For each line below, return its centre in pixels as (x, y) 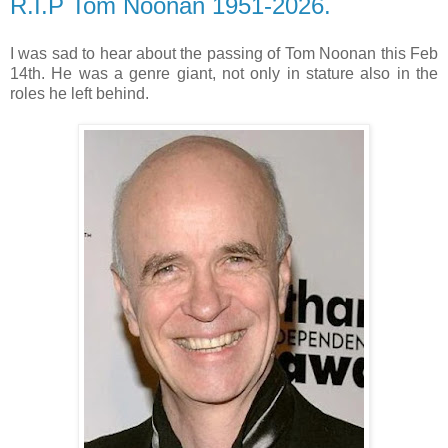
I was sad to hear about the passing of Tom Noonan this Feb (224, 53)
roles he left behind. (79, 93)
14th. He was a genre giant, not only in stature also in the (224, 73)
